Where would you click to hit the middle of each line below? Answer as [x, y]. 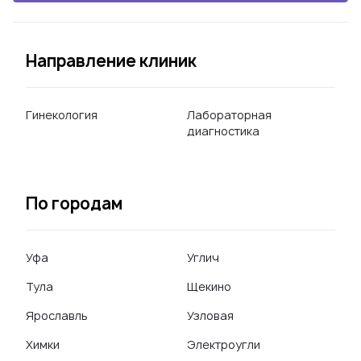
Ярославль [57, 315]
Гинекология [62, 115]
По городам [74, 203]
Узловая [210, 315]
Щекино [209, 286]
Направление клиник [111, 61]
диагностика [223, 131]
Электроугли [224, 344]
